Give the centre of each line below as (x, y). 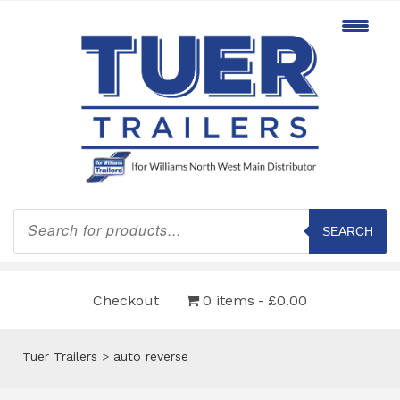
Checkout (126, 300)
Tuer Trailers (60, 356)
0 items (229, 300)
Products (40, 214)
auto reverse (151, 356)
